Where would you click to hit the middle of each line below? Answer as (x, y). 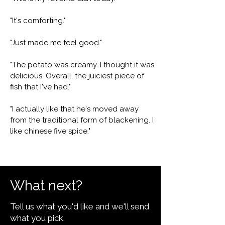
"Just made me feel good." (56, 43)
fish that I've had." (40, 87)
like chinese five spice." (50, 131)
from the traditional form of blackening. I (82, 120)
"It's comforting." (38, 21)
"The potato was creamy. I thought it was (82, 65)
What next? (46, 186)
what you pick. (37, 218)
